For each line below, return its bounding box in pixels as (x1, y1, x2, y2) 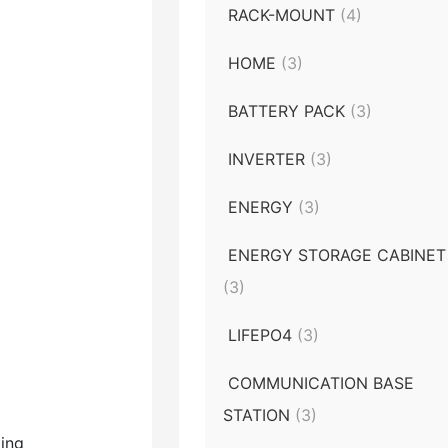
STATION (223, 404, 296, 425)
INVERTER (228, 148, 311, 169)
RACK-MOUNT (228, 4, 341, 25)
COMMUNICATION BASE (228, 372, 415, 393)
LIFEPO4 (228, 324, 298, 345)
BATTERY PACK (228, 100, 351, 121)
